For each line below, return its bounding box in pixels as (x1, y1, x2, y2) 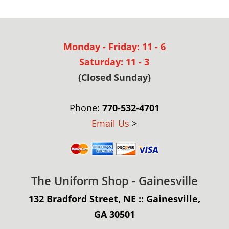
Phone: (69, 101, 102, 114)
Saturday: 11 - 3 (79, 55, 150, 68)
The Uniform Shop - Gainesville (31, 172, 198, 188)
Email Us (91, 117, 130, 129)
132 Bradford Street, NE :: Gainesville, (28, 192, 200, 205)
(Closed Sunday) (78, 71, 151, 83)
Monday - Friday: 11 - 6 (63, 40, 166, 53)
